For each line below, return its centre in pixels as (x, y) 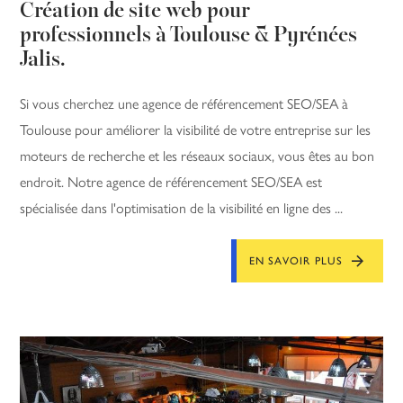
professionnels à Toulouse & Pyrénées (189, 36)
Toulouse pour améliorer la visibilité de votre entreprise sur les (196, 130)
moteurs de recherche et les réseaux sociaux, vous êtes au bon (197, 157)
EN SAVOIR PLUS (296, 261)
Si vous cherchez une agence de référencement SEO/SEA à (184, 104)
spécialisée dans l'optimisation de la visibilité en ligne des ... (182, 209)
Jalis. (43, 61)
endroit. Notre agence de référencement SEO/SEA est (171, 183)
